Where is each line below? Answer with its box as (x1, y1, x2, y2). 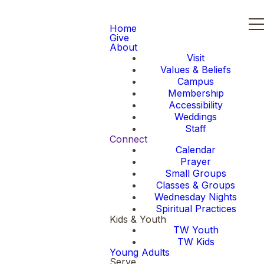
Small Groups (165, 167, 226, 179)
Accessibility (169, 99, 223, 111)
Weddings (174, 111, 217, 123)
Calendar (176, 144, 216, 156)
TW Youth (173, 224, 219, 236)
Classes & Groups (156, 179, 235, 191)
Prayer (180, 156, 211, 167)
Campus (177, 75, 214, 87)
